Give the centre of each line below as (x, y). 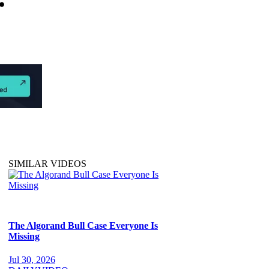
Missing (24, 236)
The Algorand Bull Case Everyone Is (83, 225)
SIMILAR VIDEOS (47, 163)
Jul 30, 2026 (32, 260)
